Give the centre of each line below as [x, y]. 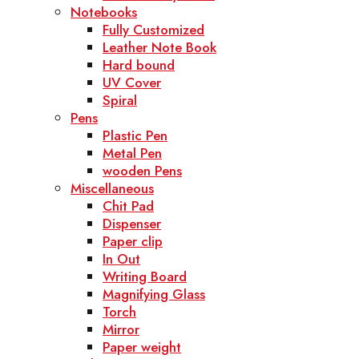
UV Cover [132, 83]
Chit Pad [128, 206]
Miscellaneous [112, 189]
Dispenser [132, 224]
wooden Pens [142, 171]
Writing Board [145, 277]
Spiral [120, 101]
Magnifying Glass [154, 294]
